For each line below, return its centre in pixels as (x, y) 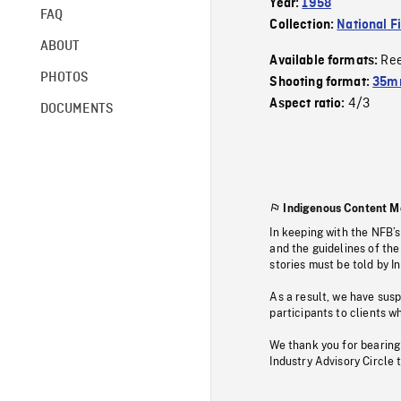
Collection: (303, 25)
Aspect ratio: (309, 104)
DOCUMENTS (77, 109)
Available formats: (325, 61)
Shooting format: (321, 82)
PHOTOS (64, 77)
